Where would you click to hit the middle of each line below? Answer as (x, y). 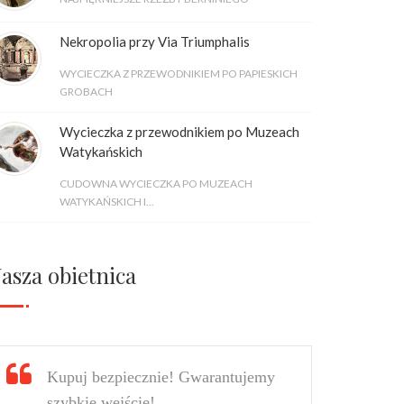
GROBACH (86, 92)
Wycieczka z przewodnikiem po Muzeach (179, 132)
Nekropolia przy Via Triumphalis (155, 41)
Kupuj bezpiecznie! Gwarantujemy (161, 377)
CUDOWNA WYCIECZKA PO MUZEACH (156, 184)
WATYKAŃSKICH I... (107, 202)
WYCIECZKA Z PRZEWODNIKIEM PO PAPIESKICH (179, 73)
